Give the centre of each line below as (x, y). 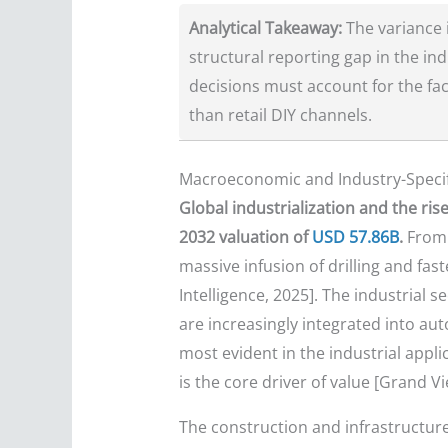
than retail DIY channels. (280, 115)
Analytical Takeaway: (265, 28)
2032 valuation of (245, 237)
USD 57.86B (355, 237)
